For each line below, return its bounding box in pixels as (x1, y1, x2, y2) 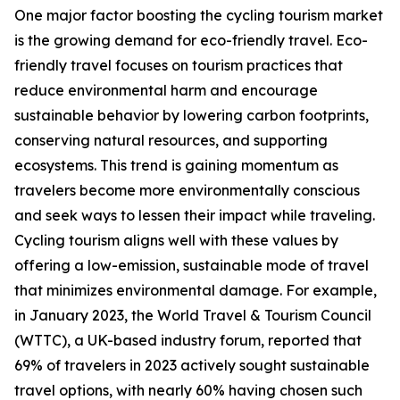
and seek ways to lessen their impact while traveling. (14, 206, 375, 225)
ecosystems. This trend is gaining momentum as (14, 156, 338, 175)
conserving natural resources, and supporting (14, 131, 328, 150)
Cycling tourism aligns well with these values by (14, 231, 338, 250)
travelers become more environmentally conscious (14, 181, 360, 200)
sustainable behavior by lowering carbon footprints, (14, 106, 369, 125)
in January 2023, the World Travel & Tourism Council (14, 306, 371, 325)
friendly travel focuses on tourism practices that (14, 56, 343, 75)
